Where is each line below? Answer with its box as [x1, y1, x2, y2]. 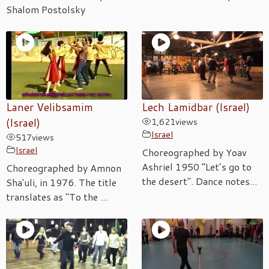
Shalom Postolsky [6, 2, 85, 16]
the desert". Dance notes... [142, 174, 257, 188]
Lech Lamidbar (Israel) [142, 99, 250, 115]
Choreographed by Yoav [142, 145, 247, 159]
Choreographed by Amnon [6, 160, 121, 175]
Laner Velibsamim [6, 99, 93, 115]
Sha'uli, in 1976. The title [6, 175, 116, 189]
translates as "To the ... [6, 189, 107, 204]
